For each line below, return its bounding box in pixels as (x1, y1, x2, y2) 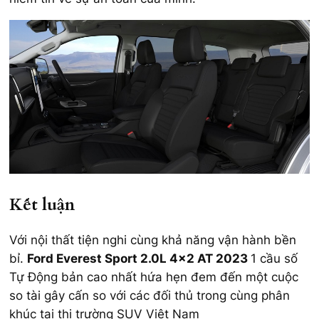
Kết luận (9, 194, 75, 216)
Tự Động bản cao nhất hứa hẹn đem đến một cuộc (9, 270, 298, 285)
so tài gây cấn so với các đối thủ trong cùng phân (9, 288, 290, 303)
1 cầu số (251, 251, 298, 266)
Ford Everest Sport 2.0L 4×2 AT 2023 (27, 251, 251, 266)
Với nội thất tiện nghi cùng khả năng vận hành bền (9, 233, 296, 248)
